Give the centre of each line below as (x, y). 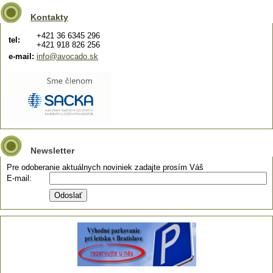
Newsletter (52, 151)
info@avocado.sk (67, 56)
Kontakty (49, 17)
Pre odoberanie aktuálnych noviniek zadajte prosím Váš (105, 167)
